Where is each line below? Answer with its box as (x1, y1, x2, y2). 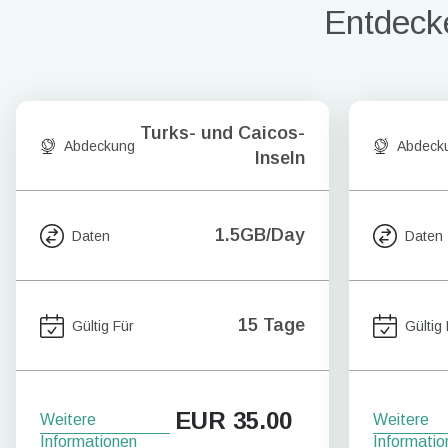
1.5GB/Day (215, 225, 305, 245)
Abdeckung (64, 137, 135, 154)
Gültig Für (72, 317, 134, 334)
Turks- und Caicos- (140, 122, 305, 143)
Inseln (255, 147, 305, 168)
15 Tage (238, 315, 305, 335)
